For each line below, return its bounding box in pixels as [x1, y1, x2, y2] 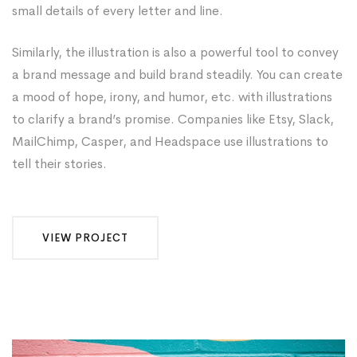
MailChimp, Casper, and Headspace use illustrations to [12, 133, 328, 150]
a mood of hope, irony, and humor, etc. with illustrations [12, 88, 332, 105]
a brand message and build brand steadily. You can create [12, 66, 343, 83]
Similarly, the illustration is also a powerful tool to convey [12, 44, 339, 61]
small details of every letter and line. [12, 2, 223, 19]
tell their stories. [12, 155, 107, 172]
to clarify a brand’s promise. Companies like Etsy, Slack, [12, 111, 334, 127]
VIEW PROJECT [42, 230, 128, 245]
